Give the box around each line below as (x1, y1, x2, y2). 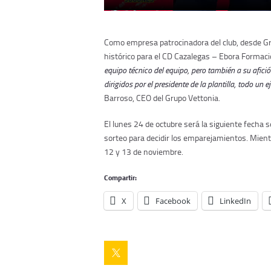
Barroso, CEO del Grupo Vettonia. (104, 92, 220, 104)
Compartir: (104, 172, 137, 183)
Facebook (155, 195, 191, 207)
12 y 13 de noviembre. (104, 145, 183, 157)
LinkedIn (220, 195, 251, 207)
